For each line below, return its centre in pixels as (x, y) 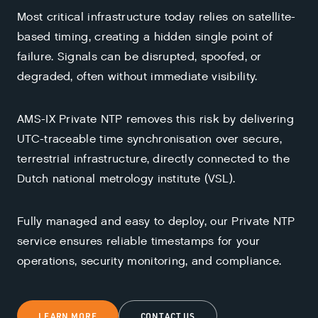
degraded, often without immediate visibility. (137, 77)
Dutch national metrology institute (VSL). (126, 179)
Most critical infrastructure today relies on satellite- (157, 17)
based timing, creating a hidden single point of (145, 37)
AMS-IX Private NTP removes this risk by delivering (155, 119)
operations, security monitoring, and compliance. (149, 261)
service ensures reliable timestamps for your (139, 241)
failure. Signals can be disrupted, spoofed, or (139, 57)
